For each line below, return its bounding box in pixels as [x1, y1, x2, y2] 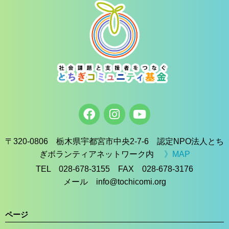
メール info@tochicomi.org [63, 177, 166, 186]
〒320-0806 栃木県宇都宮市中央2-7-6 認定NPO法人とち [5, 136, 224, 146]
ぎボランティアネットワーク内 [39, 149, 164, 158]
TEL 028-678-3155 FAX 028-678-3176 [36, 164, 193, 173]
